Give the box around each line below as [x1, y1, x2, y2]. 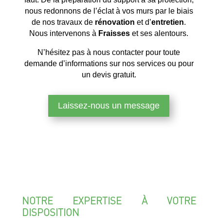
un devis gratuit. [81, 70, 136, 79]
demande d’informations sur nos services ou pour [24, 59, 194, 68]
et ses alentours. [130, 29, 189, 37]
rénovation [95, 18, 135, 26]
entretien [151, 18, 184, 26]
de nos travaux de [32, 18, 95, 26]
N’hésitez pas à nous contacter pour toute [37, 48, 181, 56]
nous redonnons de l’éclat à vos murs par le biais [24, 6, 193, 15]
